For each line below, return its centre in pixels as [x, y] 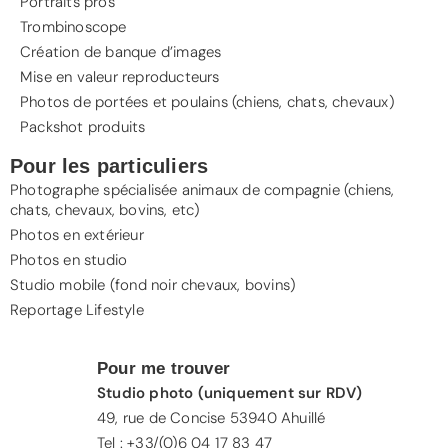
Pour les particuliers [109, 166]
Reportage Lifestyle [77, 310]
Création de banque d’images [121, 52]
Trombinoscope [73, 27]
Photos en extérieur [77, 235]
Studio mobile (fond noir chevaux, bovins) [153, 285]
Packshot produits [83, 127]
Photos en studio [69, 260]
